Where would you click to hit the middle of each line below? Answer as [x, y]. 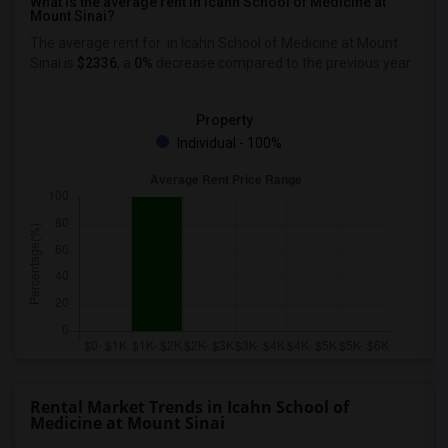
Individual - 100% [228, 143]
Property [224, 120]
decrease [184, 63]
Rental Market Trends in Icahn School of [189, 407]
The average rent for [97, 43]
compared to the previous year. [314, 63]
